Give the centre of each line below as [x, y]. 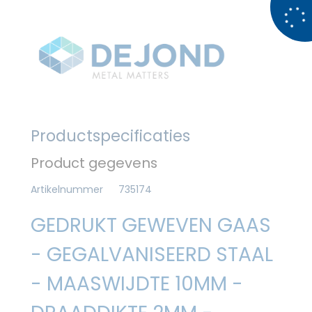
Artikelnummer [67, 189]
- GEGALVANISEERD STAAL [152, 254]
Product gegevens [94, 163]
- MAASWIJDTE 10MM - [137, 283]
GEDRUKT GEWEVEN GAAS [151, 225]
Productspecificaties [110, 135]
